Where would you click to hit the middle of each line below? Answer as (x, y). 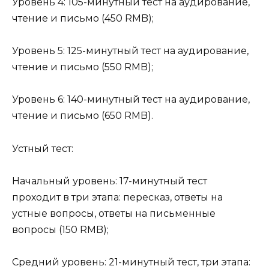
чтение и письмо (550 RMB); (83, 67)
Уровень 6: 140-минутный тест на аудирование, (131, 100)
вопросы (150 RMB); (60, 229)
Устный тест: (43, 148)
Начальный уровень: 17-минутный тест (110, 181)
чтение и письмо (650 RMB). (83, 116)
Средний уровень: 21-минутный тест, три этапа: (131, 262)
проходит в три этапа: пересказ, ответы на (117, 197)
